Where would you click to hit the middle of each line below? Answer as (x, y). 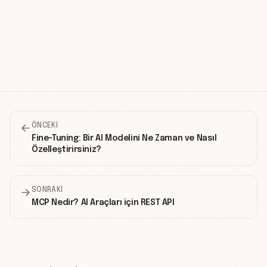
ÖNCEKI (45, 126)
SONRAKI (47, 190)
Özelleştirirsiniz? (66, 150)
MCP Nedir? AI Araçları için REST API (103, 203)
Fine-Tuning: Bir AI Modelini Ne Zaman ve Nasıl (124, 139)
